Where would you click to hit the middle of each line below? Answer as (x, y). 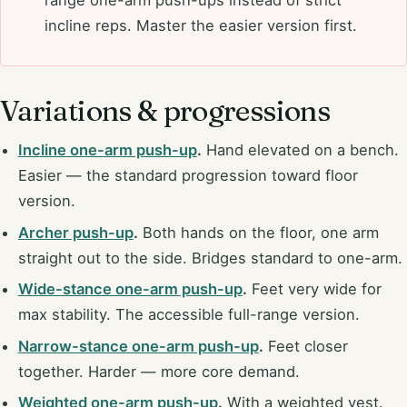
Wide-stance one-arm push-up (130, 289)
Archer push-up (75, 232)
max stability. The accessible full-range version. (189, 315)
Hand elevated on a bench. (300, 149)
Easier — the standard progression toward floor (188, 175)
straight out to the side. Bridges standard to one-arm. (210, 258)
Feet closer (305, 346)
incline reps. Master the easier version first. (201, 25)
